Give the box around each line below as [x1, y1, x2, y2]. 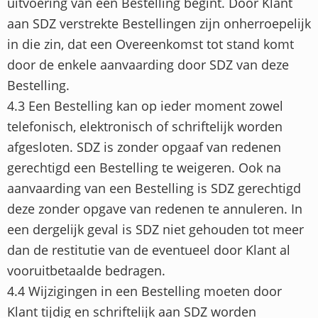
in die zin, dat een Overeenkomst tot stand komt [7, 35, 294, 53]
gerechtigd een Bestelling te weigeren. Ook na [7, 159, 281, 177]
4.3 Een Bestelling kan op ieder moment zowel [7, 97, 283, 115]
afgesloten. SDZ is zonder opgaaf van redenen [7, 138, 281, 156]
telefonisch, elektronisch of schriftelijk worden [7, 118, 283, 136]
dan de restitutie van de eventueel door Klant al [7, 241, 290, 259]
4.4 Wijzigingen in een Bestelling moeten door [7, 283, 282, 300]
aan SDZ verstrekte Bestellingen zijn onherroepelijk [7, 15, 311, 33]
